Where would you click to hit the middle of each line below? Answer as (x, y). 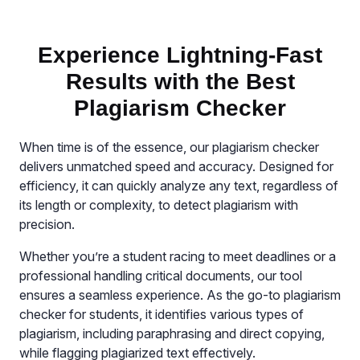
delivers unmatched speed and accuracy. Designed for (176, 167)
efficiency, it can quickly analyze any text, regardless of (179, 186)
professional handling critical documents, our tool (161, 276)
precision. (47, 225)
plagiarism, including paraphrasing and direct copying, (172, 334)
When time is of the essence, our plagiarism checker (169, 147)
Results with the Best (180, 82)
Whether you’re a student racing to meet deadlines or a (178, 257)
